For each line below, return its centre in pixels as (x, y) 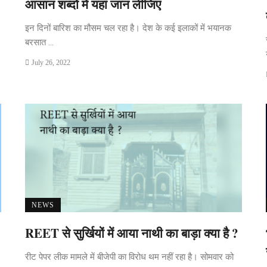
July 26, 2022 (51, 63)
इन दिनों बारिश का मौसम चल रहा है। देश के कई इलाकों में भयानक (128, 28)
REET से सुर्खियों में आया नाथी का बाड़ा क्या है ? (132, 233)
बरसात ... (40, 42)
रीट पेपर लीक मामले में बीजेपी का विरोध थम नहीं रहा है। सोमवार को (130, 257)
